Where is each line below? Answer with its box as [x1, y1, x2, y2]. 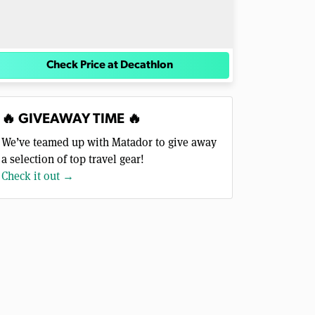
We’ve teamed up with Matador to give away [1, 134, 217, 150]
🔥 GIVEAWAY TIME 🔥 [1, 112, 141, 127]
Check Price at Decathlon [46, 60, 173, 72]
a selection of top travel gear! [1, 151, 144, 167]
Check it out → [1, 168, 74, 184]
